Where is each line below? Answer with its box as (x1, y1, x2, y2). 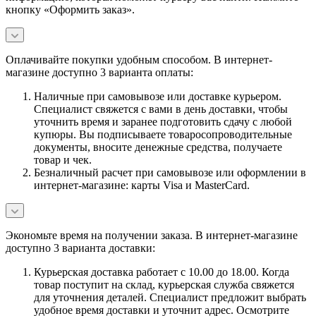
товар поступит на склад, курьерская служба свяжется (34, 278, 294, 291)
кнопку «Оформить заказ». (6, 3, 135, 16)
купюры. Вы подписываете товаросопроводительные (34, 128, 292, 140)
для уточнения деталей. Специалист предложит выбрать (34, 291, 306, 303)
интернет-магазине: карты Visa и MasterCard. (34, 178, 250, 191)
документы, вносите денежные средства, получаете (34, 140, 282, 153)
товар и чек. (34, 153, 92, 166)
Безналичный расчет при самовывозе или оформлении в (34, 166, 306, 178)
